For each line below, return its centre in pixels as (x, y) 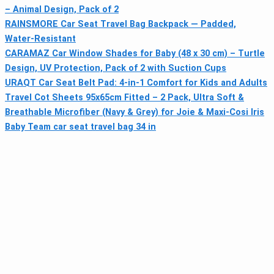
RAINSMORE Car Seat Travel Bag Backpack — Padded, (120, 24)
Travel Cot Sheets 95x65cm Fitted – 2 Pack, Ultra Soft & (124, 97)
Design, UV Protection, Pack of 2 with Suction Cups (116, 68)
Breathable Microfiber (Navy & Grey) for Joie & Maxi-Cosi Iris (135, 112)
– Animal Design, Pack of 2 (62, 9)
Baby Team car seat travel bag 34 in (80, 127)
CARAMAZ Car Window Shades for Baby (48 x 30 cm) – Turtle (135, 53)
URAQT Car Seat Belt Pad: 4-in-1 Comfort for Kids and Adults (136, 83)
